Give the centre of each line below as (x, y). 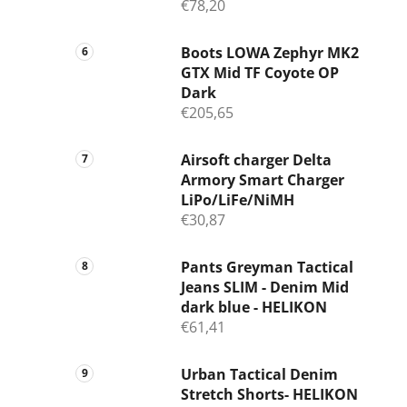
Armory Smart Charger (263, 180)
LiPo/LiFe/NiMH (238, 200)
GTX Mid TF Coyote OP (260, 73)
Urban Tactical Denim (259, 375)
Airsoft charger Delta (256, 160)
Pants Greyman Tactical (267, 268)
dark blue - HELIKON (254, 308)
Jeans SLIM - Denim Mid (265, 288)
